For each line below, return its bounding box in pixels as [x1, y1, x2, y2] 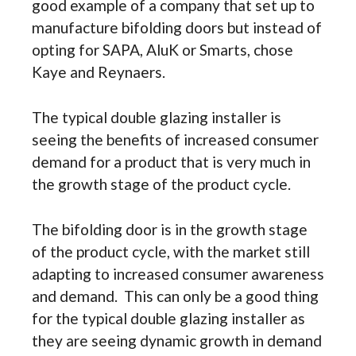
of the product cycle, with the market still [32, 242, 310, 261]
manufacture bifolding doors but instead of [32, 17, 322, 37]
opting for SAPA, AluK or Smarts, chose [32, 40, 293, 59]
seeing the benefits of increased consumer [32, 130, 319, 149]
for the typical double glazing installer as [32, 308, 305, 327]
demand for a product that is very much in [32, 152, 311, 171]
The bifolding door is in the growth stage [32, 219, 308, 238]
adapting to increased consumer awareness [32, 264, 324, 283]
